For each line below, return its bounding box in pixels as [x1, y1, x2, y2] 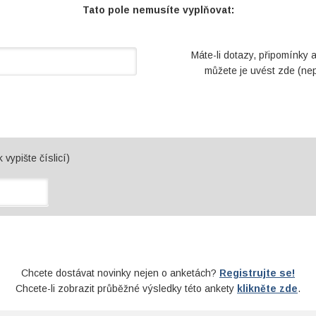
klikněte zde [237, 283, 298, 294]
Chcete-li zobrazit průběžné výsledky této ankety [16, 283, 237, 294]
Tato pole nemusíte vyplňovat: [82, 4, 234, 16]
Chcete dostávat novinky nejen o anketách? [21, 267, 219, 279]
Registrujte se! [219, 267, 295, 279]
